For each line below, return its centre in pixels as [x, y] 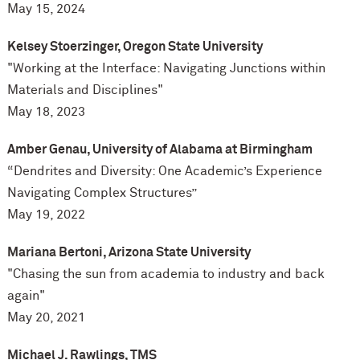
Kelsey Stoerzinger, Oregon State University [135, 47]
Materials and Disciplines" [85, 90]
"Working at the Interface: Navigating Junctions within [166, 69]
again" [26, 296]
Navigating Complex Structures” [102, 193]
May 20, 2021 [46, 318]
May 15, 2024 [46, 9]
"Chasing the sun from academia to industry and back [166, 274]
